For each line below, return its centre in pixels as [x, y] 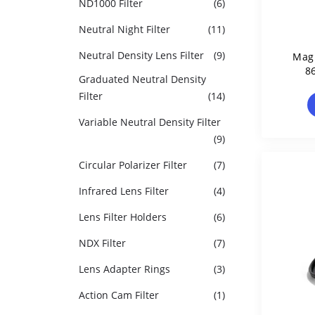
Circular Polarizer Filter [133, 165]
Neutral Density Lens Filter [141, 55]
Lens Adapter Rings [124, 269]
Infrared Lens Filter [124, 191]
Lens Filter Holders [123, 217]
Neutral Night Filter [124, 29]
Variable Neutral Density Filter [150, 122]
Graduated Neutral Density [142, 79]
